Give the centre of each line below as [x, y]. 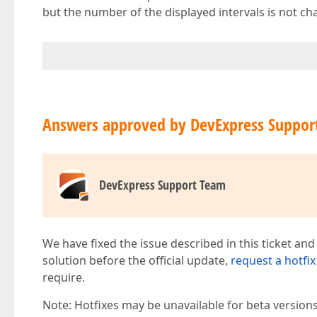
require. [64, 277]
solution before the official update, [137, 260]
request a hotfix [273, 260]
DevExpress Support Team [162, 185]
